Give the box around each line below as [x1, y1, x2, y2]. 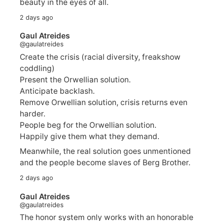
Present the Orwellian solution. [20, 74, 131, 84]
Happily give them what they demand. [20, 131, 159, 141]
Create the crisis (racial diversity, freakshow [20, 52, 181, 62]
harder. [20, 109, 45, 118]
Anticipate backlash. [20, 86, 95, 96]
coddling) [20, 63, 55, 73]
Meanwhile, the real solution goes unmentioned [20, 147, 191, 156]
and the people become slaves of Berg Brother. [20, 158, 190, 168]
